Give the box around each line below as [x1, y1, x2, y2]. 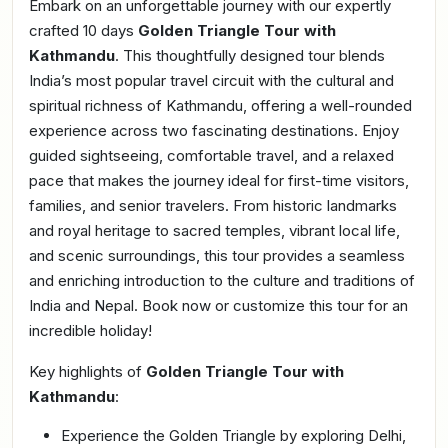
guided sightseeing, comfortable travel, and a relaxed [29, 145, 394, 165]
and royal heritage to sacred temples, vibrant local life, [29, 220, 400, 240]
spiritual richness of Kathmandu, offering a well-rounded [29, 95, 412, 115]
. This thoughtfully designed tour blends [115, 45, 385, 65]
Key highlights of [29, 361, 146, 381]
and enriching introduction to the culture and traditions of [29, 270, 415, 290]
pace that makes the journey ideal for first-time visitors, [29, 170, 409, 190]
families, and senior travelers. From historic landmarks [29, 195, 397, 215]
